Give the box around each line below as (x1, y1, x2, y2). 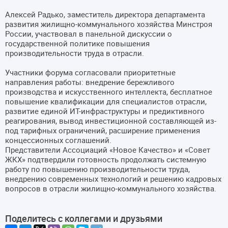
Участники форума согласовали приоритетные (5, 67, 176, 77)
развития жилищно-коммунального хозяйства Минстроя (5, 18, 212, 29)
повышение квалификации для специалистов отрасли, (5, 96, 207, 106)
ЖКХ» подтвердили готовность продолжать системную (5, 154, 206, 164)
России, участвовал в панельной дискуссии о (5, 28, 172, 39)
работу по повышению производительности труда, (5, 163, 190, 174)
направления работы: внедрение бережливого (5, 76, 175, 87)
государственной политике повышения (5, 38, 150, 48)
